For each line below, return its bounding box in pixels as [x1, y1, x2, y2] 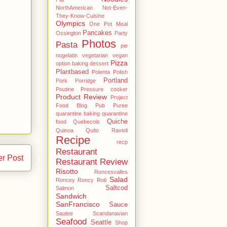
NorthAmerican [55, 4, 93, 11]
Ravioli [111, 127, 128, 133]
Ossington [55, 29, 81, 36]
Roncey [55, 176, 75, 183]
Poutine [55, 86, 74, 92]
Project [110, 94, 128, 100]
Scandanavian [92, 210, 128, 216]
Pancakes [83, 29, 112, 36]
